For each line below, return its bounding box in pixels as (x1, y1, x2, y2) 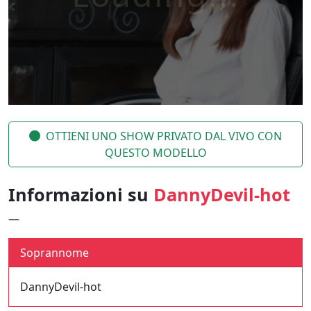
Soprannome (20, 245, 89, 260)
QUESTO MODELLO (104, 145, 207, 160)
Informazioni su (8, 183, 153, 206)
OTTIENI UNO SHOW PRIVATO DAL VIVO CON (46, 128, 282, 144)
